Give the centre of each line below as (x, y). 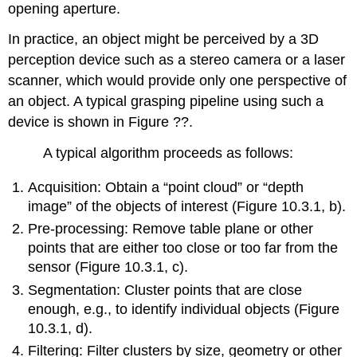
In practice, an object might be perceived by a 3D (164, 39)
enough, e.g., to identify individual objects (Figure (184, 309)
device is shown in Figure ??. (101, 122)
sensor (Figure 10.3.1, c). (108, 267)
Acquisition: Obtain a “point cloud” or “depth (166, 187)
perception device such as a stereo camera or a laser (177, 60)
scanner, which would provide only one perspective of (178, 81)
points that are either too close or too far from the (183, 248)
